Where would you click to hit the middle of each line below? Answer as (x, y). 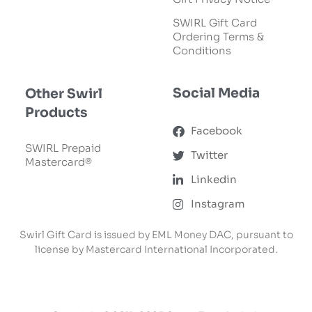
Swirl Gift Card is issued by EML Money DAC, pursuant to (156, 234)
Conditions (202, 50)
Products (56, 113)
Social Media (216, 94)
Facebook (217, 131)
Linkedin (214, 180)
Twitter (210, 155)
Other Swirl (63, 94)
